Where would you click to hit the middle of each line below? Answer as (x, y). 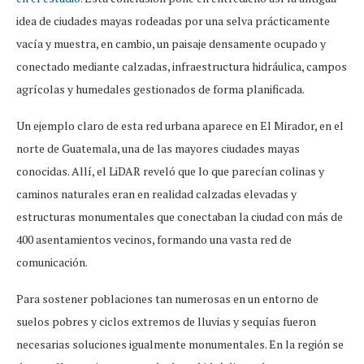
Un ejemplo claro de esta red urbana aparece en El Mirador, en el (180, 125)
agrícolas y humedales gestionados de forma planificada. (160, 89)
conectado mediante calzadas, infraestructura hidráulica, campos (182, 66)
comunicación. (52, 262)
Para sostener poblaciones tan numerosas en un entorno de (167, 298)
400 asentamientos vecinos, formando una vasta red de (154, 239)
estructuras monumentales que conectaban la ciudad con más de (180, 216)
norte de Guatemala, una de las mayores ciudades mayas (158, 148)
